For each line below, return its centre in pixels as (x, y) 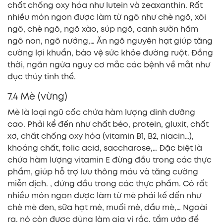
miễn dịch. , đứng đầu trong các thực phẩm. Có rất (108, 184)
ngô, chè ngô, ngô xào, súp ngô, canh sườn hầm (103, 29)
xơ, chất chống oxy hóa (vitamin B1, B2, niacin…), (101, 136)
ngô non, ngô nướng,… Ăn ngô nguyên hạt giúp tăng (110, 41)
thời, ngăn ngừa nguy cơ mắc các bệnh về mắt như (109, 65)
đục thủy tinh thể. (42, 77)
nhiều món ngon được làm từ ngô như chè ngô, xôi (107, 17)
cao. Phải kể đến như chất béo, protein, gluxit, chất (108, 124)
